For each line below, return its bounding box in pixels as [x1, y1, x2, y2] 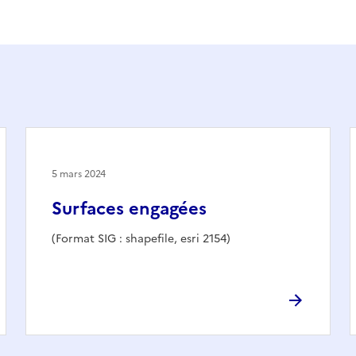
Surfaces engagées [52, 195, 207, 222]
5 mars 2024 [52, 166, 106, 181]
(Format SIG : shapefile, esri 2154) [52, 230, 230, 247]
